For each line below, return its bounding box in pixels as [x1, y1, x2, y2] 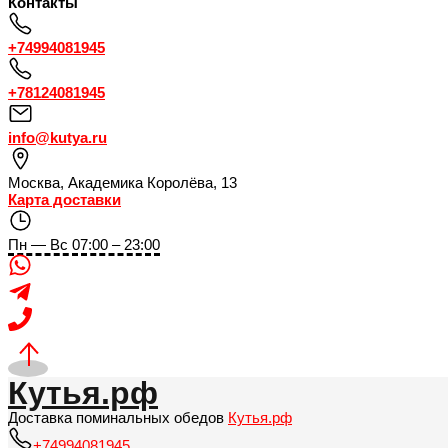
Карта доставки [8, 191, 121, 209]
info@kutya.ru [8, 129, 107, 147]
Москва [8, 174, 60, 192]
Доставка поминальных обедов [8, 409, 228, 427]
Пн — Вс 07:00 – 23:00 [8, 236, 160, 254]
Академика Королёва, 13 [68, 174, 237, 192]
